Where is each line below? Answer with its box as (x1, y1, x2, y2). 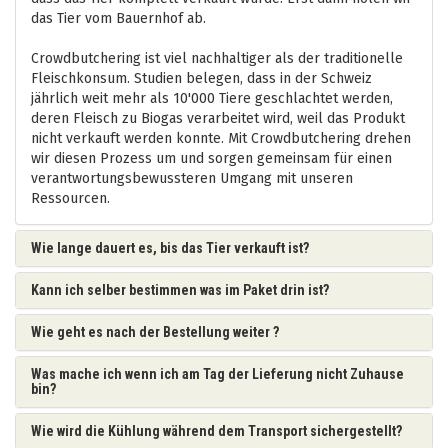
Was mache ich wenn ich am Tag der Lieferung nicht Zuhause (31, 365, 404, 382)
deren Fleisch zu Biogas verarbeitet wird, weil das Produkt (31, 109, 405, 127)
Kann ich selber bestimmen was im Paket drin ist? (31, 281, 329, 298)
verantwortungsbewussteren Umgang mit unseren (31, 169, 353, 187)
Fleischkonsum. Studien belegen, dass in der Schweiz (31, 69, 372, 87)
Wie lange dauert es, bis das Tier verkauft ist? (31, 239, 309, 256)
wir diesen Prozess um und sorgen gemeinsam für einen (31, 149, 392, 167)
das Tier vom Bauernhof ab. (31, 9, 206, 27)
